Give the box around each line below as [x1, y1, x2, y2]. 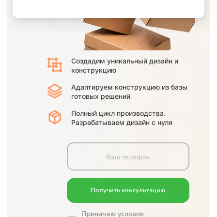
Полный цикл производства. [71, 109, 166, 118]
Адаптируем [71, 83, 115, 92]
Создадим [71, 57, 107, 65]
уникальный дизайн [107, 57, 174, 65]
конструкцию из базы [115, 83, 187, 92]
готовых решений [71, 92, 130, 101]
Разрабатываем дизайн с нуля [71, 118, 172, 127]
